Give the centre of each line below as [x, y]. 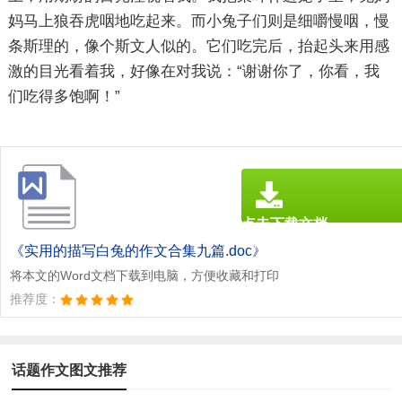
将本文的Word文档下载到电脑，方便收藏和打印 [144, 275]
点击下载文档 [284, 223]
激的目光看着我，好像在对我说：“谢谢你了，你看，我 [193, 71]
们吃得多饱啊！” [64, 96]
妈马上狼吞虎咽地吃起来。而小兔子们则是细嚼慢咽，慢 [198, 21]
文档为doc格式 [278, 243]
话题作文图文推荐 [70, 370]
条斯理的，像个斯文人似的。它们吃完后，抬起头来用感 [198, 46]
